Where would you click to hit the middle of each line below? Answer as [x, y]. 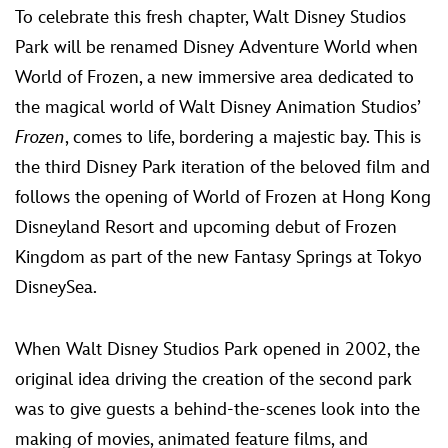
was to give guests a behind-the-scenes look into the [217, 410]
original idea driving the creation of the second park [213, 380]
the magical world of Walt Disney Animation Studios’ [217, 108]
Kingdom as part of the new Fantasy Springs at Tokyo [218, 258]
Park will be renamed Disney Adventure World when [216, 48]
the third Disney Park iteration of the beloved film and [222, 168]
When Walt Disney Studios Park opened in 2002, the [217, 350]
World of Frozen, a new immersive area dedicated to [214, 78]
